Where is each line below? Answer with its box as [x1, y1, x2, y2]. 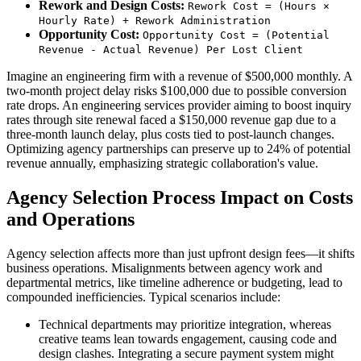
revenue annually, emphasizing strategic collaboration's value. [6, 156, 318, 171]
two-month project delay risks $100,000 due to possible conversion [6, 84, 346, 98]
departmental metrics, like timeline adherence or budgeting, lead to [6, 276, 342, 290]
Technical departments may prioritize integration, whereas [39, 317, 331, 332]
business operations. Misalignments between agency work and [6, 261, 322, 276]
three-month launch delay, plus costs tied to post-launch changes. [6, 127, 334, 142]
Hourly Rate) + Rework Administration [39, 15, 271, 27]
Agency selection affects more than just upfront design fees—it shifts [6, 247, 355, 261]
